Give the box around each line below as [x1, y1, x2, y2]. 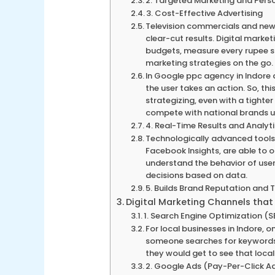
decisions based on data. [145, 169, 248, 182]
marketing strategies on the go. [145, 57, 274, 69]
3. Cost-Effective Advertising [146, 7, 263, 20]
